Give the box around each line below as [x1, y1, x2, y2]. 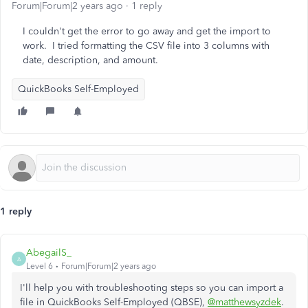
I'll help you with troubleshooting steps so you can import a [20, 282, 283, 294]
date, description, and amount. [23, 54, 158, 66]
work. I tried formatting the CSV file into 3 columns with [23, 40, 269, 52]
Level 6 [26, 261, 53, 271]
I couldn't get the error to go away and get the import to [23, 25, 271, 37]
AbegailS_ [26, 247, 71, 258]
